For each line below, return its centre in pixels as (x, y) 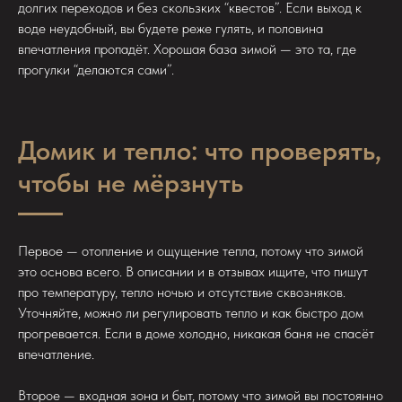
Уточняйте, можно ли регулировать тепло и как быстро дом (191, 313)
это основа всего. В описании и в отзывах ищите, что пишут (193, 272)
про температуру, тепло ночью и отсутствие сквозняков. (182, 293)
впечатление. (56, 354)
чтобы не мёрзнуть (131, 183)
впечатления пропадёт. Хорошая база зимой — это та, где (187, 49)
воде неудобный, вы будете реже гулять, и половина (170, 29)
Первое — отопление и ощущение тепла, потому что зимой (191, 251)
